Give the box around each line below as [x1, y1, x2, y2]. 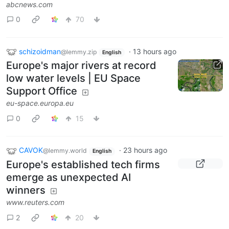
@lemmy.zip [61, 48, 97, 56]
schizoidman [19, 47, 61, 56]
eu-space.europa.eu [6, 99, 74, 108]
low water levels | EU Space [6, 72, 141, 85]
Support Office [6, 85, 77, 98]
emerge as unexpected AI [6, 171, 131, 184]
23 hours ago [123, 146, 167, 155]
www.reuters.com [6, 198, 64, 207]
